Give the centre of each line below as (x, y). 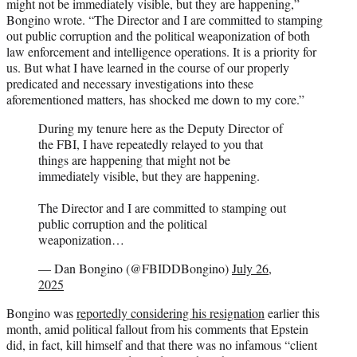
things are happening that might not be (134, 159)
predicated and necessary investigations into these (130, 83)
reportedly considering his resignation (171, 312)
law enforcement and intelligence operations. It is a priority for (161, 51)
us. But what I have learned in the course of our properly (148, 67)
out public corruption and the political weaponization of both (158, 35)
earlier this (292, 312)
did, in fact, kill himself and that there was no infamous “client (162, 344)
